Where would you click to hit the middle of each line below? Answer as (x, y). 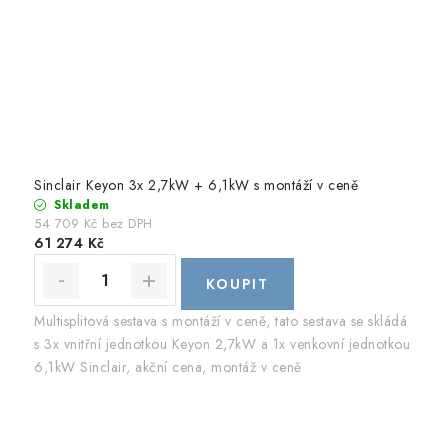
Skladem (79, 205)
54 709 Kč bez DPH (93, 224)
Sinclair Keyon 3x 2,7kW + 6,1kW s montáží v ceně (196, 185)
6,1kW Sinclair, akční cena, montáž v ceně (168, 366)
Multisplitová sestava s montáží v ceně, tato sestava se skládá (220, 320)
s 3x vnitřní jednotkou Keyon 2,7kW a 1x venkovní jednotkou (222, 343)
